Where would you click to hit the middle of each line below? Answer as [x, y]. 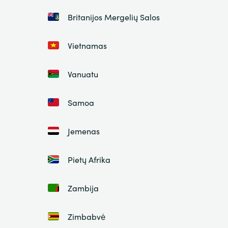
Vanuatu [83, 74]
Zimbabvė [86, 217]
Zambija [83, 188]
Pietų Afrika [89, 160]
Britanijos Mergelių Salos [113, 17]
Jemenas [83, 131]
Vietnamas [87, 46]
